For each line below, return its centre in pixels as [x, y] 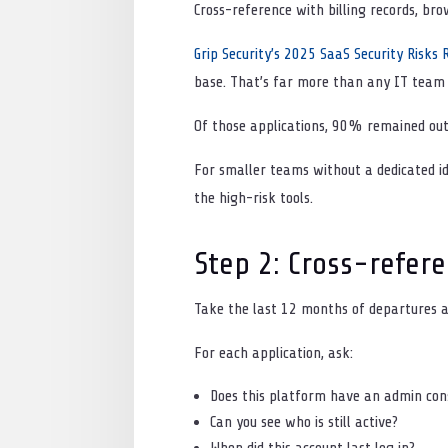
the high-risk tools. [254, 197]
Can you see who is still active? [306, 421]
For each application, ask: [276, 352]
